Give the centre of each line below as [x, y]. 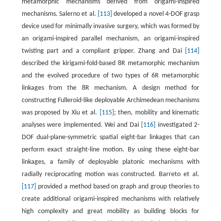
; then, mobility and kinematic [157, 113]
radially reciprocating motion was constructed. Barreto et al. [110, 175]
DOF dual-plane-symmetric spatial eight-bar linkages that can [110, 138]
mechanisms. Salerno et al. [59, 14]
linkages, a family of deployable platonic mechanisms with [110, 162]
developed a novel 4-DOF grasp [156, 14]
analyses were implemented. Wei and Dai [81, 125]
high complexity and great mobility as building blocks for [110, 212]
